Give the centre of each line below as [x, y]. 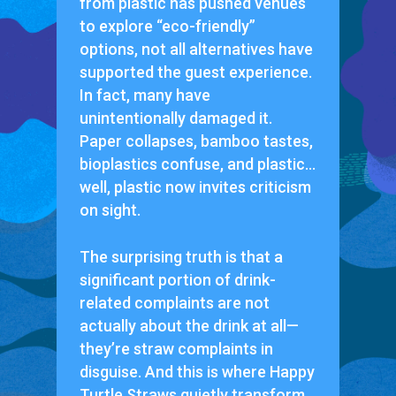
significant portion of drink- [177, 280]
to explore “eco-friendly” [167, 27]
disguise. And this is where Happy [197, 372]
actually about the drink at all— [189, 326]
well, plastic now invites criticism [195, 187]
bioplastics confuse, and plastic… [197, 164]
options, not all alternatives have [196, 49]
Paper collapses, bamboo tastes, [196, 141]
